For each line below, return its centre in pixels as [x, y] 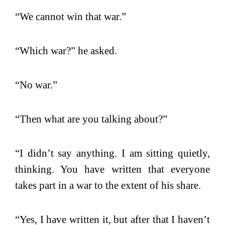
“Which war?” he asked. [66, 50]
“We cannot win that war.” [71, 16]
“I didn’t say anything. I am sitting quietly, [113, 153]
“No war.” [36, 85]
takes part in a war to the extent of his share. [108, 185]
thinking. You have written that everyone [113, 169]
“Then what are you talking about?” [91, 119]
